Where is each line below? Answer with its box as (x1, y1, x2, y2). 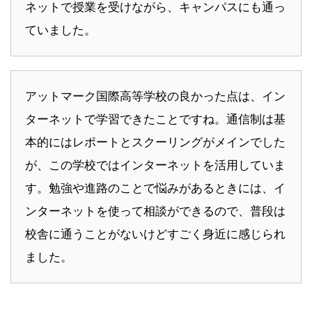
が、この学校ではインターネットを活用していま (25, 158, 286, 173)
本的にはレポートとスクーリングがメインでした (25, 135, 286, 150)
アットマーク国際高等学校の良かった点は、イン (25, 89, 286, 104)
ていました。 (25, 23, 96, 38)
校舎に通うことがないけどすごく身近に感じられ (25, 227, 286, 242)
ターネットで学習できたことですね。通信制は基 (25, 112, 286, 127)
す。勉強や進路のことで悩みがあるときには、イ (25, 181, 286, 196)
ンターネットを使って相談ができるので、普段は (25, 204, 286, 219)
